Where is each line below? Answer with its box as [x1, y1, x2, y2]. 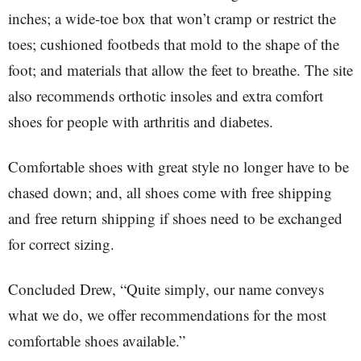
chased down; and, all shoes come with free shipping [8, 182, 332, 202]
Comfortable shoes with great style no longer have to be [8, 156, 349, 176]
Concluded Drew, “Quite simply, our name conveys [8, 279, 324, 299]
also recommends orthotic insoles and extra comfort [8, 85, 323, 106]
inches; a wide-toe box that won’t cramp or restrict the [8, 8, 336, 28]
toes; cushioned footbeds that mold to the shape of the [8, 34, 339, 54]
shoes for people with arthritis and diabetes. [8, 111, 273, 131]
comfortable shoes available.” [8, 330, 185, 351]
